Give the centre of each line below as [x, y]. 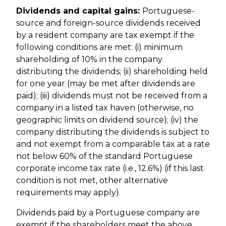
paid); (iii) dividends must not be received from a [112, 96]
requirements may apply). [68, 193]
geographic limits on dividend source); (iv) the [107, 120]
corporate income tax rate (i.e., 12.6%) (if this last [110, 168]
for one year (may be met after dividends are [106, 84]
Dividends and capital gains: [79, 11]
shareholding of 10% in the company [89, 60]
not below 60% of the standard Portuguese [104, 156]
